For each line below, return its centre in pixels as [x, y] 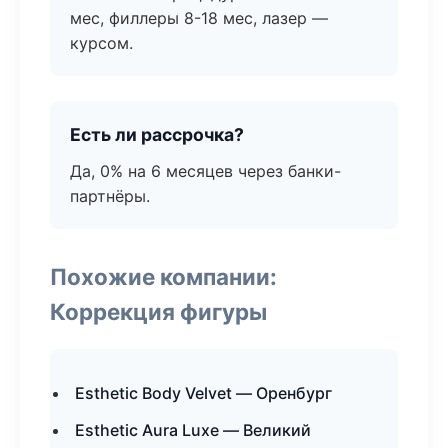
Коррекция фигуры [158, 311]
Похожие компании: [163, 276]
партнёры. [110, 196]
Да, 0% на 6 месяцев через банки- [205, 171]
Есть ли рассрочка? [157, 134]
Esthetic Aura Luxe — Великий [193, 430]
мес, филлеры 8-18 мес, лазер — [199, 18]
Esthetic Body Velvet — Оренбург [203, 393]
